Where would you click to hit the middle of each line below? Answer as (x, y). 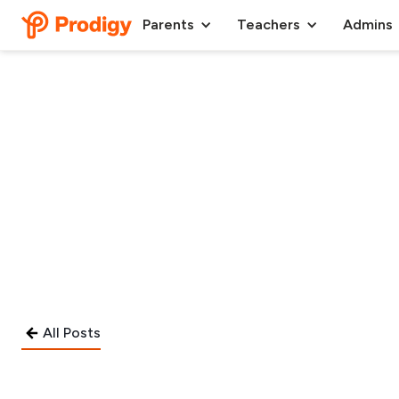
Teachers (269, 24)
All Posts (72, 333)
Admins (368, 24)
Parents (168, 24)
